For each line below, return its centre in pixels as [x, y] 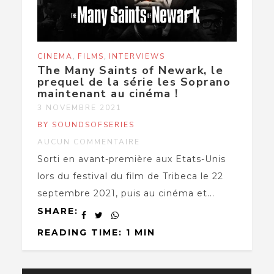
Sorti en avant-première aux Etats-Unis [131, 159]
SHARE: [57, 211]
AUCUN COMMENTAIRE [88, 142]
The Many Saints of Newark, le [130, 71]
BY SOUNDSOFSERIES [86, 125]
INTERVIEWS [137, 57]
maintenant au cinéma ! [108, 94]
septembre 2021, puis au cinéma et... [126, 194]
